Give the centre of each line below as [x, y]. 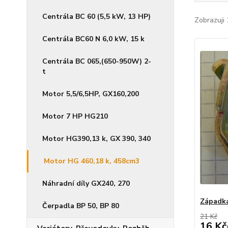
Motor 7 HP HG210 [75, 116]
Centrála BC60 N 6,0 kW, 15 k [93, 39]
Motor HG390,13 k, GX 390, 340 [96, 139]
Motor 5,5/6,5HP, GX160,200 [91, 94]
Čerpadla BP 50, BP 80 [81, 206]
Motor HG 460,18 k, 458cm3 [92, 161]
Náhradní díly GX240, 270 [86, 183]
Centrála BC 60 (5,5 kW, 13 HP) [96, 17]
